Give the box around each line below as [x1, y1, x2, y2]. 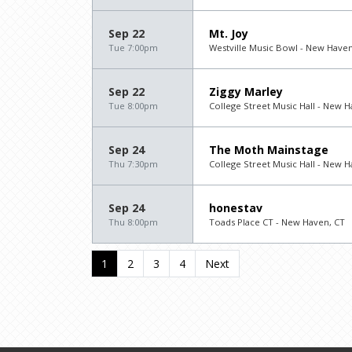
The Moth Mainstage [209, 141, 328, 157]
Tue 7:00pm [108, 41, 158, 53]
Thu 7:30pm [108, 157, 158, 170]
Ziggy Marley [209, 83, 283, 99]
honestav [209, 200, 262, 215]
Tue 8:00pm [108, 99, 158, 112]
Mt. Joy [209, 25, 248, 41]
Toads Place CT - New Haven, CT [209, 215, 345, 228]
